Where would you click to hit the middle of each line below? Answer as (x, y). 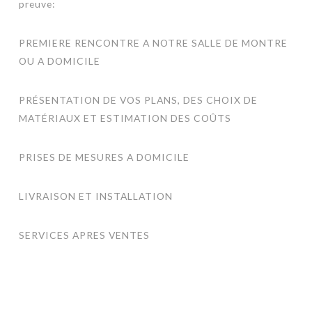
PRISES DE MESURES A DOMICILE (104, 157)
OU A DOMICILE (59, 61)
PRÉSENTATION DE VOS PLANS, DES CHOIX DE (138, 100)
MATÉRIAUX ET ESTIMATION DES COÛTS (125, 118)
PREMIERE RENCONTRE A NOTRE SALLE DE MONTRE (153, 42)
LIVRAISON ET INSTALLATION (95, 196)
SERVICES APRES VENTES (84, 235)
